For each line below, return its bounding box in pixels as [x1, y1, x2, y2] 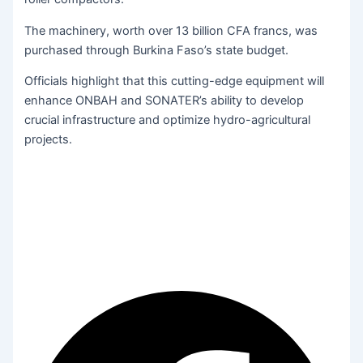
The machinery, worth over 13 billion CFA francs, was [24, 23, 318, 38]
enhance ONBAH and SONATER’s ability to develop [24, 93, 305, 109]
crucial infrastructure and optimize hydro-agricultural [24, 113, 311, 128]
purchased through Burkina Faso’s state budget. [24, 42, 289, 58]
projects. [24, 132, 73, 147]
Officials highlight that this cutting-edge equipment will [24, 74, 325, 89]
